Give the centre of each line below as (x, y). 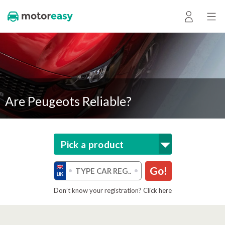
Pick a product (92, 144)
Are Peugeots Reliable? (68, 101)
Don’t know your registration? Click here (113, 190)
